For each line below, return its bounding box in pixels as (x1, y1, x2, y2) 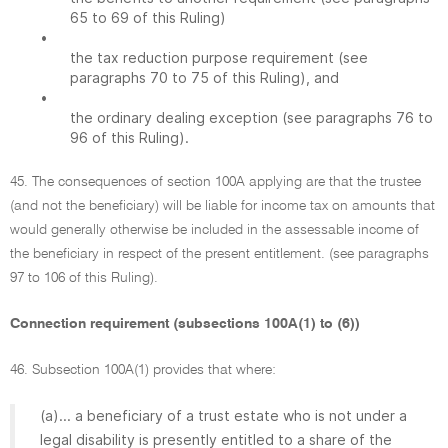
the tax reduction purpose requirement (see (70, 49, 368, 66)
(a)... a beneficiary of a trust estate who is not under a (40, 407, 407, 424)
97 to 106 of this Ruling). (10, 271, 158, 285)
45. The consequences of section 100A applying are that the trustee (10, 175, 421, 189)
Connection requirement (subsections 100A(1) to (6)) (10, 317, 360, 331)
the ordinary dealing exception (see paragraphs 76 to (70, 109, 433, 126)
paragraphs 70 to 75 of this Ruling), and (70, 69, 339, 86)
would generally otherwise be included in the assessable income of (10, 223, 419, 237)
